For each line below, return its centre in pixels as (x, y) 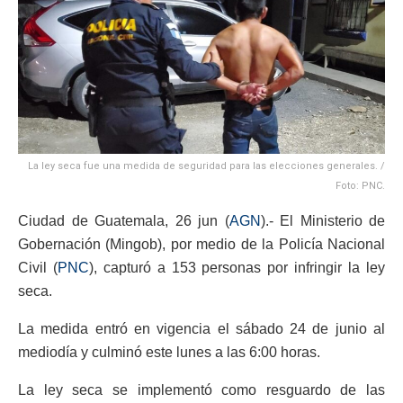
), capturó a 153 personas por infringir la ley (237, 268)
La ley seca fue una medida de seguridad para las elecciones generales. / (206, 166)
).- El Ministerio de (322, 221)
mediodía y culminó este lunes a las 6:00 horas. (169, 353)
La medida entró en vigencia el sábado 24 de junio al (201, 329)
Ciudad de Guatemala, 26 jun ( (124, 221)
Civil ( (38, 268)
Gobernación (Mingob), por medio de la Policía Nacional (201, 245)
